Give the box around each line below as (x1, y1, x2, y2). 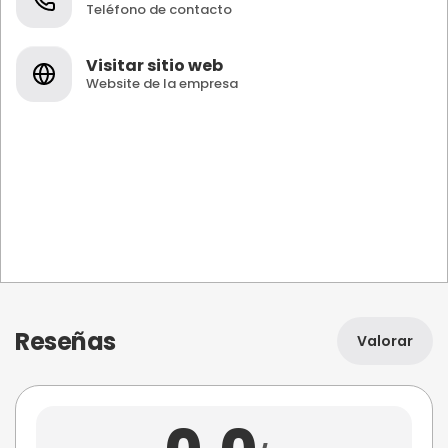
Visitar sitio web (86, 53, 223, 77)
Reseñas (15, 324, 116, 358)
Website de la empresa (86, 73, 238, 93)
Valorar (357, 331, 413, 351)
